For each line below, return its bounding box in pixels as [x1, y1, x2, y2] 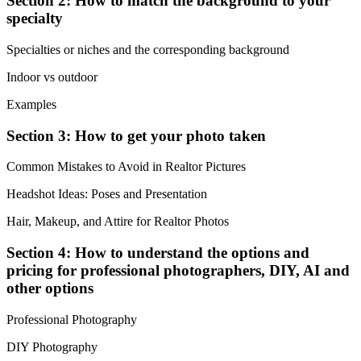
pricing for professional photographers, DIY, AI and [6, 261, 350, 279]
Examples [6, 97, 56, 111]
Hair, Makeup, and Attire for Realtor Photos [6, 214, 229, 229]
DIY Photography [6, 339, 98, 354]
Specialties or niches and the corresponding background [6, 42, 289, 56]
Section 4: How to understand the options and [6, 243, 309, 261]
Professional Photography [6, 312, 137, 326]
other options [6, 279, 93, 297]
